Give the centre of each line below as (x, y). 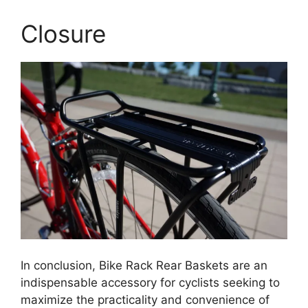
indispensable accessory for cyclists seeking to (150, 282)
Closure (63, 34)
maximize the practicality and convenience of (145, 299)
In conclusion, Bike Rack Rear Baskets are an (144, 265)
